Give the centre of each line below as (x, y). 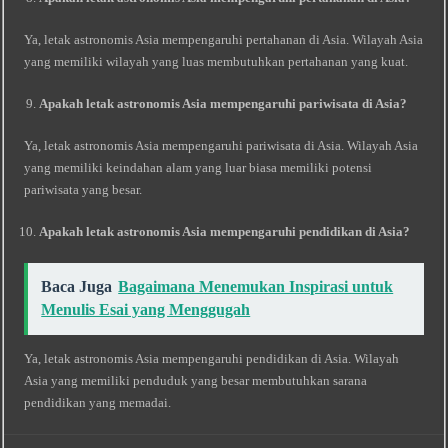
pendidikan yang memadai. (98, 402)
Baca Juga (77, 286)
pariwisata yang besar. (83, 189)
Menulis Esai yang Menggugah (146, 309)
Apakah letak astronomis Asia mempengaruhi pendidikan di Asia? (225, 231)
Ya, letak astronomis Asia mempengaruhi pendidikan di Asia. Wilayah (212, 358)
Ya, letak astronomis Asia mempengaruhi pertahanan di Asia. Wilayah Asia (224, 39)
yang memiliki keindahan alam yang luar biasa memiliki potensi (198, 167)
